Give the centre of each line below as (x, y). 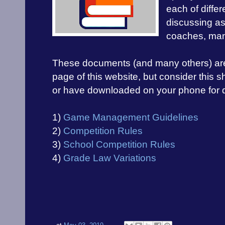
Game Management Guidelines (131, 117)
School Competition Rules (119, 144)
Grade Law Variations (110, 158)
